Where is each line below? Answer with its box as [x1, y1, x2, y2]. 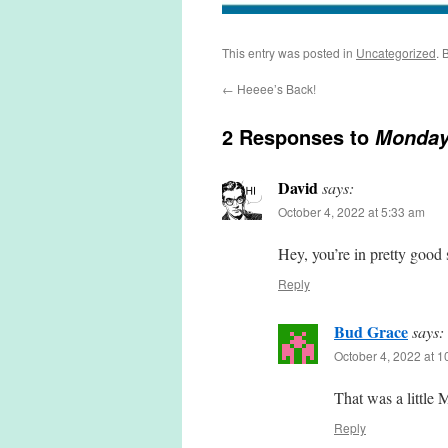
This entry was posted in [222, 44, 356, 61]
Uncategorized [356, 44, 436, 61]
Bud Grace [334, 320, 408, 343]
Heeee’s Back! [234, 80, 316, 97]
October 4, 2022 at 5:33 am [278, 203, 425, 220]
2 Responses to [222, 122, 375, 151]
